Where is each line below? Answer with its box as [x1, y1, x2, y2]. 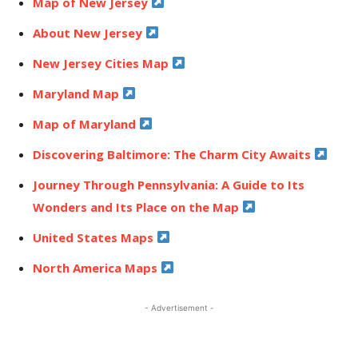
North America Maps [33, 259, 161, 276]
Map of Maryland [33, 115, 139, 132]
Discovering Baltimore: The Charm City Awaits [33, 145, 314, 162]
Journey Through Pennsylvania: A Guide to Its [33, 176, 304, 193]
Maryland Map [33, 85, 122, 101]
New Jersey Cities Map [33, 54, 172, 71]
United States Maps [33, 229, 157, 245]
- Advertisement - [144, 302, 214, 312]
